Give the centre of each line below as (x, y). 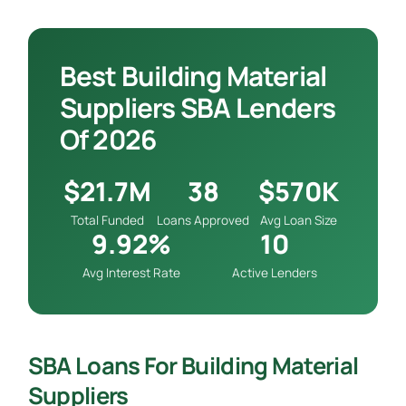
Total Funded (107, 220)
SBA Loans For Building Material (193, 365)
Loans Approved (203, 220)
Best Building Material (193, 75)
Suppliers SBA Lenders (197, 107)
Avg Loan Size (299, 220)
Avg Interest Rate (131, 272)
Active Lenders (275, 272)
